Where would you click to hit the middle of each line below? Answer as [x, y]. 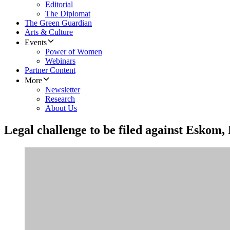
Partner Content [50, 70]
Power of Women [74, 52]
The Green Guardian [58, 23]
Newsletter [63, 90]
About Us [61, 108]
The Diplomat [68, 14]
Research [60, 99]
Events [36, 43]
